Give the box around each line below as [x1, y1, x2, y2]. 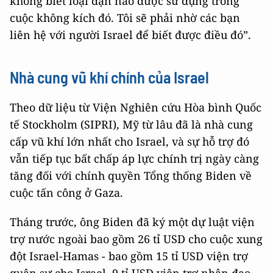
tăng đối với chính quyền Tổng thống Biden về [10, 168, 252, 183]
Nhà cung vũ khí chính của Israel [10, 68, 209, 87]
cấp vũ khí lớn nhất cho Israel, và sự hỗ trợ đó [10, 134, 249, 149]
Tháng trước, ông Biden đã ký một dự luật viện [10, 214, 255, 230]
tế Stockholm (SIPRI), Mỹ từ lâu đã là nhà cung [10, 117, 253, 132]
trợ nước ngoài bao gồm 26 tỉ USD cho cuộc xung [10, 232, 263, 247]
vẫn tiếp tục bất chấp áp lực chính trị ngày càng [10, 151, 259, 166]
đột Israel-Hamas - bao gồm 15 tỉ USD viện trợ [10, 249, 248, 264]
